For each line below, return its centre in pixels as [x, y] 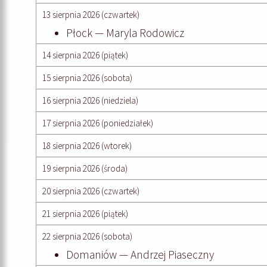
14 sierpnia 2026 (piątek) [85, 55]
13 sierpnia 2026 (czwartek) [91, 14]
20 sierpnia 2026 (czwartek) [91, 191]
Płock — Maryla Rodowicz [125, 32]
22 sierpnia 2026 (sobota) [87, 236]
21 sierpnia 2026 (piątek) [85, 213]
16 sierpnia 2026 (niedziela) [90, 100]
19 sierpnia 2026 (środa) [85, 168]
